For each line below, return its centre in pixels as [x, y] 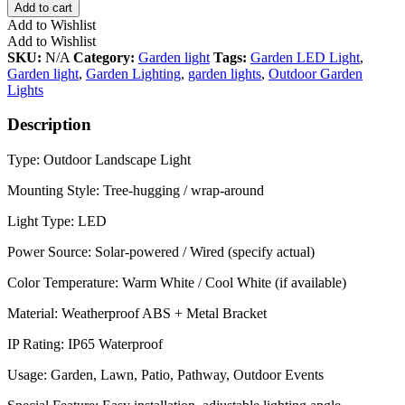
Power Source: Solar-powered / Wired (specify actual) [161, 252]
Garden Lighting [133, 73]
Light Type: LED [57, 221]
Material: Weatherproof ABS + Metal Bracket [137, 314]
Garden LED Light [305, 57]
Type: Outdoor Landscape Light [99, 160]
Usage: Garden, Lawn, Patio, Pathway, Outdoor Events [165, 375]
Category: [106, 57]
